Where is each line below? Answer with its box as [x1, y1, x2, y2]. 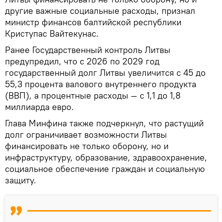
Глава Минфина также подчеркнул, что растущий [5, 117, 204, 129]
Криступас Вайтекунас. [5, 27, 99, 39]
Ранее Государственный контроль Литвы [5, 44, 170, 55]
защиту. [5, 174, 36, 186]
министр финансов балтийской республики [5, 16, 181, 28]
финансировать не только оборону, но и [5, 140, 168, 152]
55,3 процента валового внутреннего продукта [5, 78, 196, 90]
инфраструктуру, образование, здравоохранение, [5, 151, 207, 163]
